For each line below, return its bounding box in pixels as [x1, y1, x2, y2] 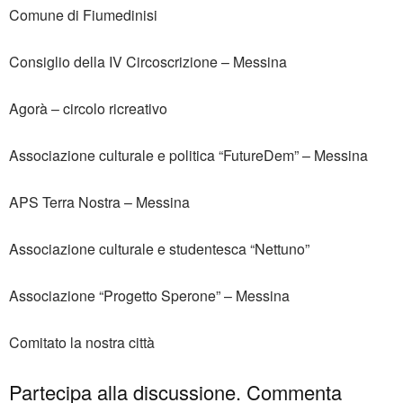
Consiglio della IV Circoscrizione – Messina [9, 51, 287, 73]
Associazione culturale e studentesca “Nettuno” [9, 238, 309, 260]
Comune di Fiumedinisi [9, 4, 157, 26]
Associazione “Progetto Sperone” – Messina [9, 285, 290, 307]
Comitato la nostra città [9, 332, 155, 354]
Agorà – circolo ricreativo [9, 98, 167, 120]
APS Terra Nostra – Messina [9, 192, 190, 213]
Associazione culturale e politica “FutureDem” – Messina [9, 145, 368, 166]
